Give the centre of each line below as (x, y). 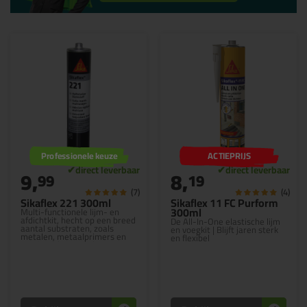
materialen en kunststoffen (73, 253)
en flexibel (190, 238)
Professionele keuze (79, 156)
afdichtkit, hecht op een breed (78, 220)
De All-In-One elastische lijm (225, 221)
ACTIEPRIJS (229, 156)
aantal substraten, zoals (67, 228)
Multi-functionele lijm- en (70, 212)
